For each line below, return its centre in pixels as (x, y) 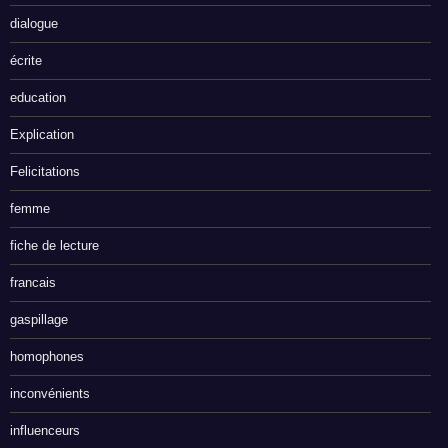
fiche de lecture (54, 246)
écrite (26, 61)
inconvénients (50, 394)
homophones (47, 357)
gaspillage (39, 320)
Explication (42, 135)
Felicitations (45, 172)
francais (33, 283)
